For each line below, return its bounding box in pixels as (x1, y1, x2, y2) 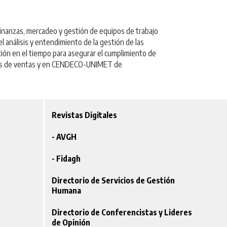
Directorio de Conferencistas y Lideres (52, 207, 193, 218)
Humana (52, 185, 82, 196)
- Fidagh (52, 154, 81, 164)
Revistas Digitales (52, 110, 118, 121)
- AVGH (52, 132, 77, 142)
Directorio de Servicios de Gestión (52, 175, 175, 186)
